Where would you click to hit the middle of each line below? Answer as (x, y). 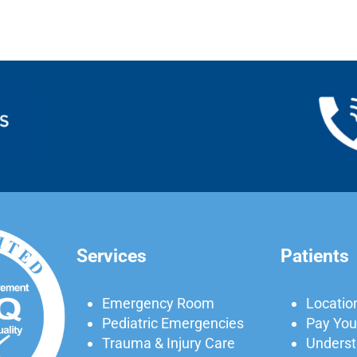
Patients (315, 255)
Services (112, 255)
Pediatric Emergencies (173, 324)
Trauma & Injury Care (168, 343)
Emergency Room (158, 304)
